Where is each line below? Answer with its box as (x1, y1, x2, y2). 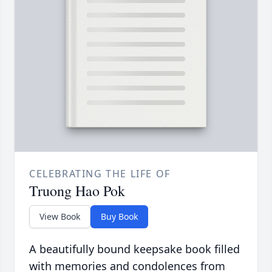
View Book (39, 211, 80, 223)
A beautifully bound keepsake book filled (29, 242, 240, 257)
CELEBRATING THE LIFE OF (29, 167, 171, 181)
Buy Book (101, 211, 138, 223)
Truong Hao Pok (29, 181, 125, 201)
